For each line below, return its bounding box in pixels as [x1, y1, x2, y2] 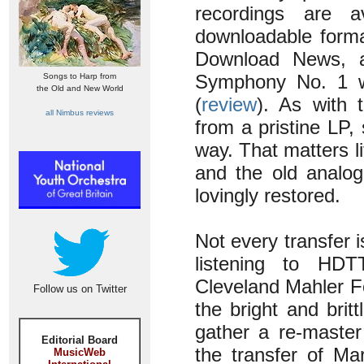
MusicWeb [54, 346, 106, 358]
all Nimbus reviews [45, 108, 114, 117]
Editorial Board [41, 334, 118, 346]
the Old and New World [36, 84, 123, 93]
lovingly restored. [195, 184, 340, 206]
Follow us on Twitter [32, 283, 127, 295]
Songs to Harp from [43, 71, 116, 80]
